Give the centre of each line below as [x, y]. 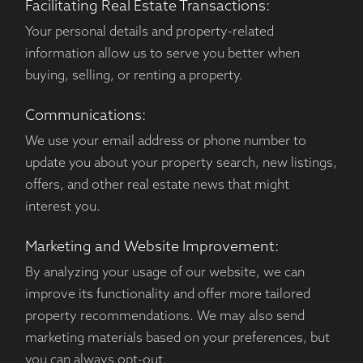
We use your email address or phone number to [165, 142]
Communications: [85, 116]
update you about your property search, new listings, [181, 164]
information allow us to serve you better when [162, 55]
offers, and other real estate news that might [157, 186]
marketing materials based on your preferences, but [177, 339]
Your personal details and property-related [149, 33]
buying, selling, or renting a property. [134, 77]
